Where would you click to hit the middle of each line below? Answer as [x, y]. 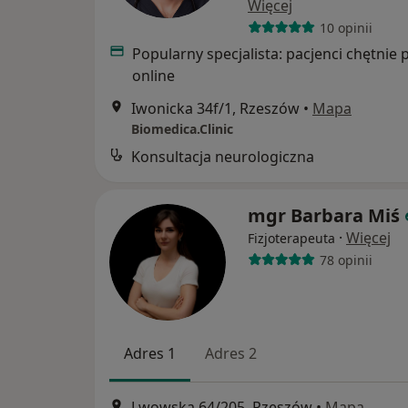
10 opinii [346, 27]
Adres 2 [231, 353]
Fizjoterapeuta [291, 238]
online [153, 76]
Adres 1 [150, 353]
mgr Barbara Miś [324, 215]
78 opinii [346, 260]
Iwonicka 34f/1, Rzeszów [215, 108]
